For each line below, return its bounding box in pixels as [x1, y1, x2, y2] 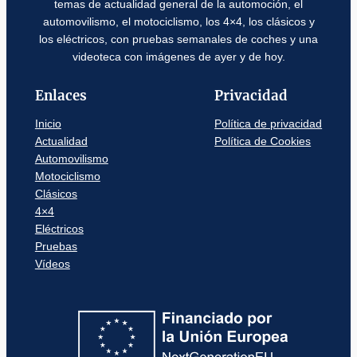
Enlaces [34, 87, 87, 105]
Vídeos [34, 257, 70, 271]
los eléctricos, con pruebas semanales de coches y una [39, 33, 318, 46]
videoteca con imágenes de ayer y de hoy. [72, 50, 285, 64]
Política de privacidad [214, 117, 323, 131]
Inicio [34, 117, 61, 131]
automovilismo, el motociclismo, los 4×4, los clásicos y [42, 15, 315, 29]
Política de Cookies [214, 135, 312, 148]
